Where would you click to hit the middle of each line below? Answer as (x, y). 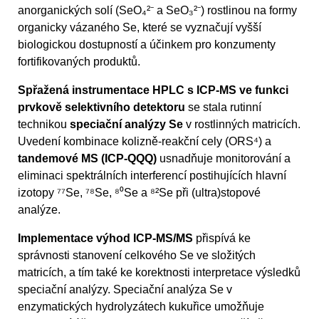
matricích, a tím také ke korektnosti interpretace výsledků (159, 272)
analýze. (39, 209)
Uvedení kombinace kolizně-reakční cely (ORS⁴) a (145, 141)
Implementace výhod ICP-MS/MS (105, 238)
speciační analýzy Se (126, 124)
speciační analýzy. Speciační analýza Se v (125, 289)
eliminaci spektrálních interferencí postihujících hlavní (152, 175)
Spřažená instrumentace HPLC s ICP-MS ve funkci (153, 90)
